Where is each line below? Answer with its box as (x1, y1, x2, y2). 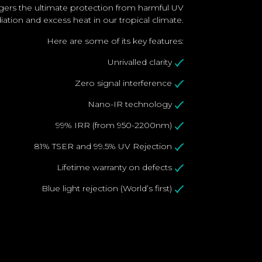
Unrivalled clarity (107, 56, 172, 67)
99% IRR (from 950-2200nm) (55, 119, 172, 130)
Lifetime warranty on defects (56, 161, 172, 173)
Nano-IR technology (87, 98, 172, 109)
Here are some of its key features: (46, 35, 184, 46)
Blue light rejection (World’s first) (41, 182, 172, 194)
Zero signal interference (74, 77, 172, 88)
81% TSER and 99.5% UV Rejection (33, 140, 172, 151)
